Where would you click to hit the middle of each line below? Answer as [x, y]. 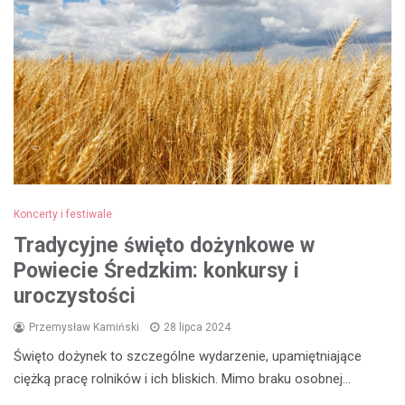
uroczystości [75, 296]
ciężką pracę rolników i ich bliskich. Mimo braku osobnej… [182, 378]
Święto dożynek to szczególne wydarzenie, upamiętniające [188, 356]
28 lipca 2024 [197, 327]
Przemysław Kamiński [84, 327]
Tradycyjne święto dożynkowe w [164, 245]
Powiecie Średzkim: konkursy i [156, 270]
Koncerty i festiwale [63, 214]
